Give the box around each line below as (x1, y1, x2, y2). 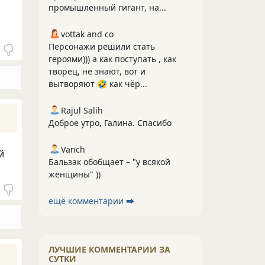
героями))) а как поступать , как (49, 53, 176, 64)
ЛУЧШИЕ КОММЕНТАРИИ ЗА (49, 244, 170, 255)
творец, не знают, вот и (49, 66, 146, 77)
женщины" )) (49, 169, 101, 180)
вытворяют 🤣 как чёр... (49, 78, 147, 89)
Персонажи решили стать (49, 41, 155, 52)
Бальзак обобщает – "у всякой (49, 156, 170, 167)
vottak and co (61, 28, 114, 40)
